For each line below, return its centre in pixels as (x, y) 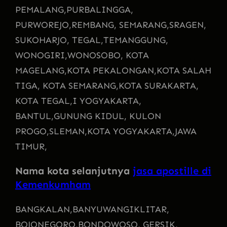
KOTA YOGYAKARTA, (131, 131)
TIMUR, (31, 146)
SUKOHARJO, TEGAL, (59, 40)
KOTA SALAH (184, 70)
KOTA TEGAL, (44, 101)
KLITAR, (152, 209)
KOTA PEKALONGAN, (112, 70)
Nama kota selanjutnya (74, 171)
